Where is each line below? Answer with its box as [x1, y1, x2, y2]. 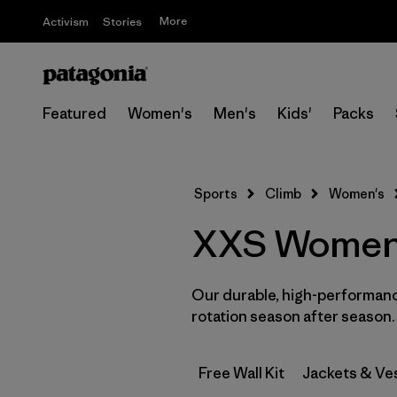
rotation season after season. [191, 307, 395, 326]
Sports [194, 185, 237, 202]
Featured [43, 104, 106, 123]
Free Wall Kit [198, 363, 284, 383]
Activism [43, 14, 89, 29]
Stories [103, 14, 142, 29]
